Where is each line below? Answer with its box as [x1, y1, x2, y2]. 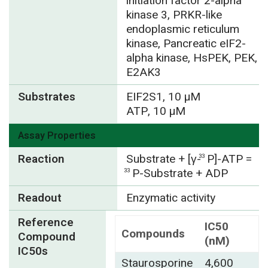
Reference [18, 214, 74, 231]
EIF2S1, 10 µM [126, 88, 200, 105]
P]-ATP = [206, 150, 252, 167]
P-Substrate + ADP [132, 165, 228, 182]
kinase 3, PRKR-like [126, 6, 222, 23]
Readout [18, 189, 62, 206]
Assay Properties [18, 128, 96, 143]
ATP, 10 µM [126, 102, 185, 120]
